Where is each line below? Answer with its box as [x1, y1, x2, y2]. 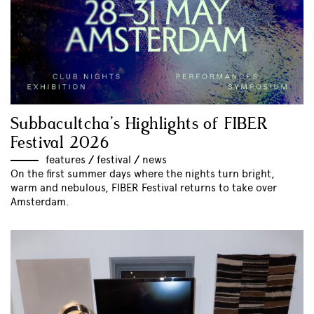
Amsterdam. [11, 195, 69, 208]
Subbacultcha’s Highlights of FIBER [11, 113, 268, 135]
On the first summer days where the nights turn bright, [11, 167, 275, 180]
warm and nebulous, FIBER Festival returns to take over [11, 181, 277, 194]
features [46, 153, 86, 166]
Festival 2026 [11, 132, 109, 154]
